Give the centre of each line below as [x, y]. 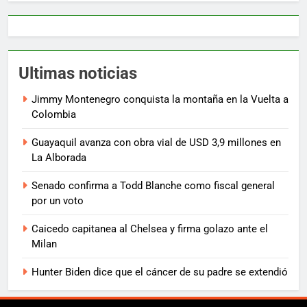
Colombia [54, 114]
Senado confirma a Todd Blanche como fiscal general [153, 185]
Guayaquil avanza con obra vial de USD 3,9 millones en [156, 142]
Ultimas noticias [78, 73]
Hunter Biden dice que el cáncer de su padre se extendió [160, 272]
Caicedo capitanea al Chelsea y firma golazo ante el [150, 229]
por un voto [58, 200]
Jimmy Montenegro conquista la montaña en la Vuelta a [160, 99]
